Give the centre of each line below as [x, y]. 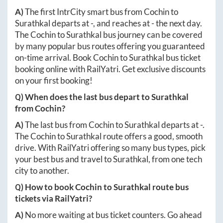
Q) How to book [45, 187]
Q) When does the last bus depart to [83, 97]
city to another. [42, 170]
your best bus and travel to [64, 159]
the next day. [178, 23]
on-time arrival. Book [54, 57]
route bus [170, 187]
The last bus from [57, 124]
